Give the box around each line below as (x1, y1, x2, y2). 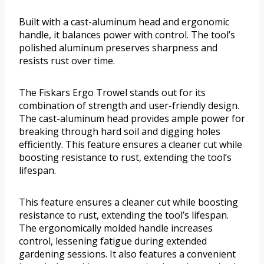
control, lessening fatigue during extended (19, 235, 207, 248)
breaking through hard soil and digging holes (19, 125, 220, 138)
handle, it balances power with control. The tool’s (19, 28, 235, 42)
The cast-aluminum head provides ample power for (19, 112, 245, 126)
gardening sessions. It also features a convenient (19, 247, 236, 261)
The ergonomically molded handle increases (19, 222, 213, 235)
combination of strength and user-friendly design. (19, 99, 239, 113)
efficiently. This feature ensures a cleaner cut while (19, 138, 242, 151)
